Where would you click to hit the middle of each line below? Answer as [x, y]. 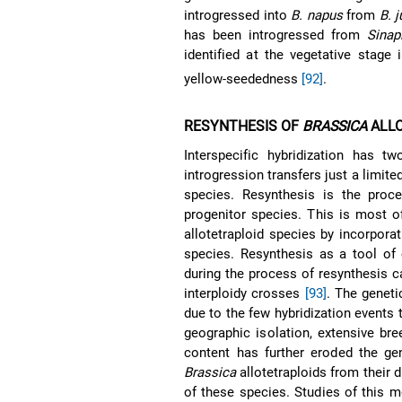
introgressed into [238, 15]
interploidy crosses [245, 293]
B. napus [317, 15]
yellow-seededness [243, 79]
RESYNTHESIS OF [244, 126]
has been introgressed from [275, 35]
